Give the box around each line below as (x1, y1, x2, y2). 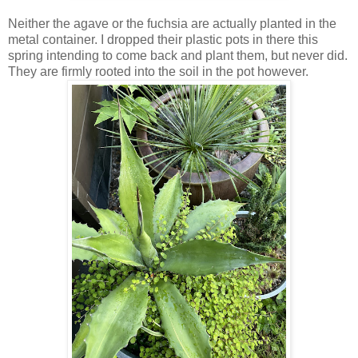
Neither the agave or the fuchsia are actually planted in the (8, 17, 336, 31)
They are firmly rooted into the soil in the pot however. (8, 65, 308, 79)
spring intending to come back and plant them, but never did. (8, 49, 348, 63)
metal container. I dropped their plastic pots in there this (8, 33, 318, 47)
